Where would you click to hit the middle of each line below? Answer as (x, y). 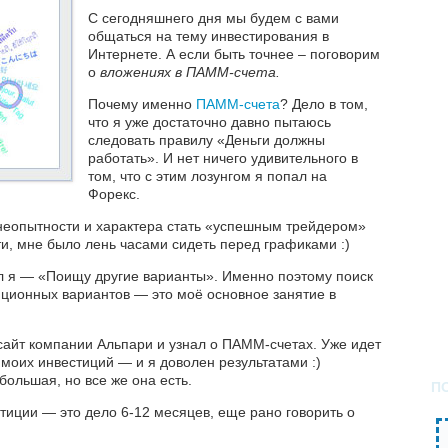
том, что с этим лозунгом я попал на (207, 176)
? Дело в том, (324, 104)
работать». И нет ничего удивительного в (223, 158)
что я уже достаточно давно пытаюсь (209, 122)
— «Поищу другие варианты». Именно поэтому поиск (194, 276)
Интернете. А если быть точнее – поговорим (234, 54)
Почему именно (142, 104)
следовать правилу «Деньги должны (206, 140)
